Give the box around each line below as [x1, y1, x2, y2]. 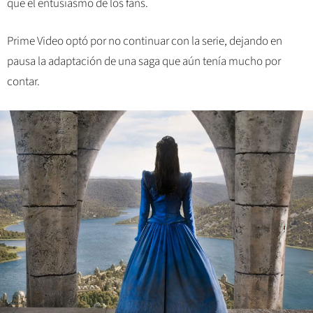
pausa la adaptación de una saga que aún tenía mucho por [7, 53, 281, 71]
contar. [7, 73, 40, 91]
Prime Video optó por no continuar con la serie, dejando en [7, 33, 282, 50]
